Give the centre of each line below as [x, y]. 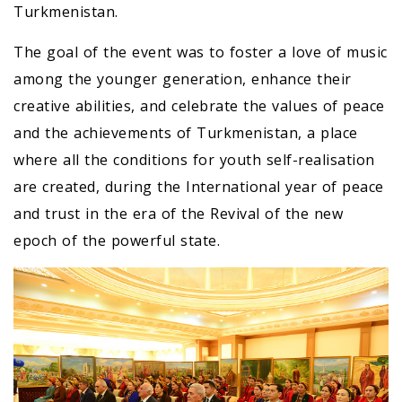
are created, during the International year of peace [199, 186]
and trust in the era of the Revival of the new [178, 213]
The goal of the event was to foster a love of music [201, 52]
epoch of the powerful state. [117, 240]
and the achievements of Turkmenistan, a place [186, 132]
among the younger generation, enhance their [183, 79]
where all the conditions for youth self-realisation [194, 159]
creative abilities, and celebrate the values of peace [199, 105]
